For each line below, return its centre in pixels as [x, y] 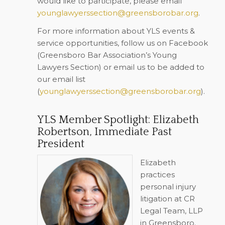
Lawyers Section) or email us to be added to [121, 67]
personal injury [168, 187]
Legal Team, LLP [171, 211]
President [61, 144]
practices [157, 175]
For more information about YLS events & [116, 31]
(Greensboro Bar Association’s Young [107, 55]
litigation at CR [167, 199]
